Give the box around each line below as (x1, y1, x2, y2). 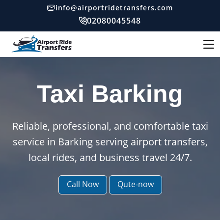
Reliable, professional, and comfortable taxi (12, 119, 208, 133)
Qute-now (117, 179, 154, 190)
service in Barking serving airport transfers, (12, 135, 208, 148)
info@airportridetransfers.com (55, 3, 173, 12)
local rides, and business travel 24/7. (28, 151, 192, 164)
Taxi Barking (37, 80, 183, 108)
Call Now (66, 179, 99, 190)
